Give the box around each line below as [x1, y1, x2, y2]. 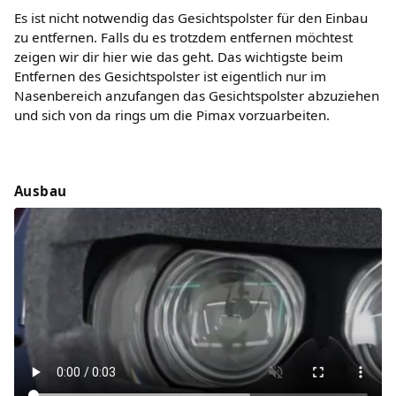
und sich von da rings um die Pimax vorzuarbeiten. [14, 106, 330, 125]
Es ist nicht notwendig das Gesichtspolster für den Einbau [14, 9, 368, 27]
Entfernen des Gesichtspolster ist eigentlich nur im [14, 67, 326, 86]
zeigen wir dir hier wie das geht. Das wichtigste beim [14, 48, 343, 66]
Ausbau [14, 182, 67, 201]
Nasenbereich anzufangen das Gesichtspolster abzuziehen [14, 87, 379, 105]
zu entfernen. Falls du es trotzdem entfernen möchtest [14, 28, 353, 47]
